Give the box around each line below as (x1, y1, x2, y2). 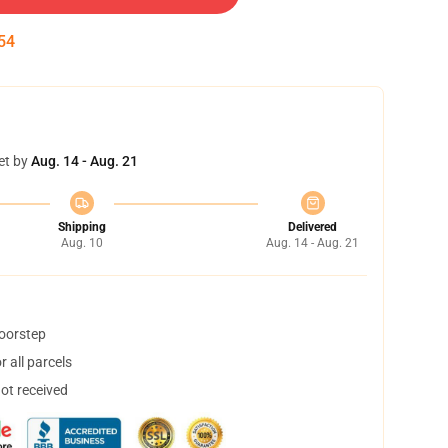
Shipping (57, 220, 106, 234)
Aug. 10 (60, 236, 103, 250)
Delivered (288, 220, 337, 234)
